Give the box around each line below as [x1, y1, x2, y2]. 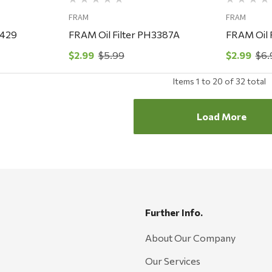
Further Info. [145, 206, 203, 219]
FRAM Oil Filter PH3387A [68, 29, 180, 41]
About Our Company [145, 232, 236, 244]
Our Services [145, 255, 200, 267]
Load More [196, 110, 246, 123]
